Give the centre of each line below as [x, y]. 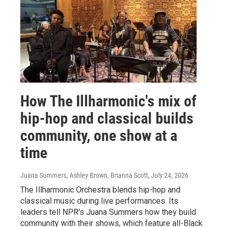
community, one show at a [99, 135]
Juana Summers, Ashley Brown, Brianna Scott [84, 175]
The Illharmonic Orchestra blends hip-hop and [100, 190]
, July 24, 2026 [168, 175]
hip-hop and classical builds [107, 118]
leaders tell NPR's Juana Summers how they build [108, 212]
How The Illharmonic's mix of [108, 101]
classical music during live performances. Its [99, 201]
